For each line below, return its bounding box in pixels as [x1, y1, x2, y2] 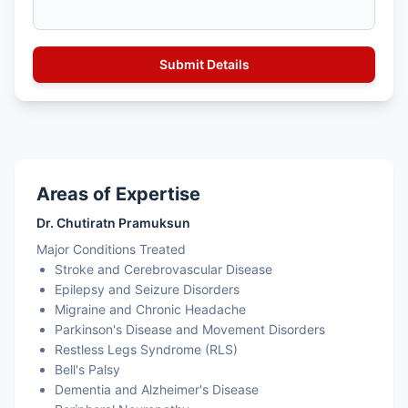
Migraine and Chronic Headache [55, 301, 246, 317]
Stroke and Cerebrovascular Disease [55, 261, 272, 277]
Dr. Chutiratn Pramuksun [36, 215, 190, 230]
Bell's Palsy [55, 362, 120, 377]
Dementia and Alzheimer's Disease [55, 382, 259, 397]
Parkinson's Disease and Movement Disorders [55, 321, 325, 337]
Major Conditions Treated [36, 241, 186, 257]
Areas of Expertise [36, 183, 200, 205]
